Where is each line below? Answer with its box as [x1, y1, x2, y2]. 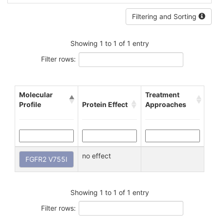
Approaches [145, 100, 186, 109]
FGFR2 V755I [25, 154, 67, 163]
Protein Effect [82, 100, 128, 109]
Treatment [145, 90, 179, 99]
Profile [19, 100, 41, 109]
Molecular [19, 90, 53, 99]
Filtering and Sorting [132, 12, 198, 21]
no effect [82, 151, 111, 160]
